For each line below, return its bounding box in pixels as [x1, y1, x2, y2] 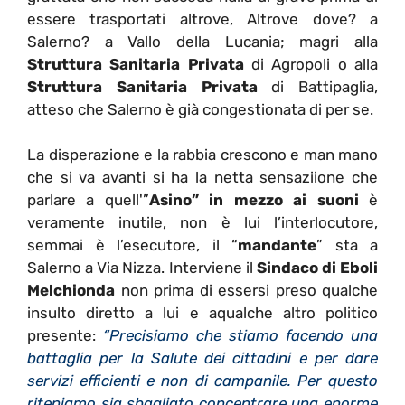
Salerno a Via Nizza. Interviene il [27, 259, 257, 278]
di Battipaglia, [257, 77, 378, 96]
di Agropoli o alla [243, 54, 379, 73]
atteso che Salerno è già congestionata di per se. [27, 99, 373, 118]
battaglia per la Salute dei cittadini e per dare [27, 349, 378, 368]
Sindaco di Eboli [256, 259, 378, 278]
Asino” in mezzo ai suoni [148, 191, 359, 210]
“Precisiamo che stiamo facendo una [103, 326, 378, 345]
